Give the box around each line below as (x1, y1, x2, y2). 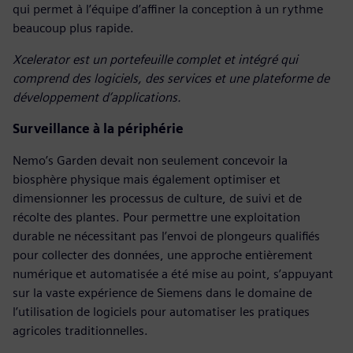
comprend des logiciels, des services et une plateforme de (13, 70, 329, 86)
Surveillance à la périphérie (13, 121, 184, 136)
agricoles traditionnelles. (13, 322, 148, 338)
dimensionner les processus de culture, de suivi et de (13, 190, 302, 206)
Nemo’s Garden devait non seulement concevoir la (13, 152, 288, 168)
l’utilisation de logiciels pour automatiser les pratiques (13, 303, 310, 319)
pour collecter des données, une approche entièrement (13, 247, 313, 262)
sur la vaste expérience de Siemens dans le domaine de (13, 284, 312, 300)
